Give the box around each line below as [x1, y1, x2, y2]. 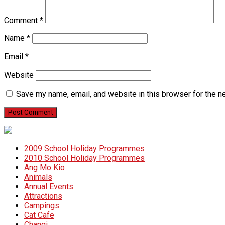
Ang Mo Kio [24, 163, 65, 173]
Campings [24, 201, 59, 211]
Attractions [24, 191, 62, 201]
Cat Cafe [24, 210, 54, 220]
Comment [4, 16, 40, 26]
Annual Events [24, 182, 73, 192]
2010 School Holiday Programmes [24, 153, 145, 163]
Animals [24, 172, 52, 182]
